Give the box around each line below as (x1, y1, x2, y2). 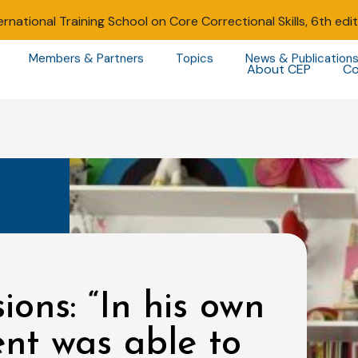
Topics (175, 50, 213, 67)
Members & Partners (28, 50, 144, 67)
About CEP (246, 61, 311, 78)
